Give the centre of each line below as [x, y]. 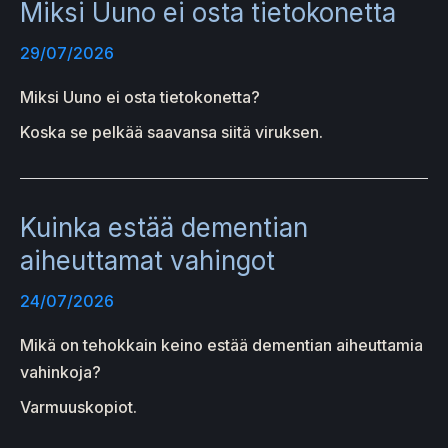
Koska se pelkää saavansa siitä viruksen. [171, 131]
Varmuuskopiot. [78, 407]
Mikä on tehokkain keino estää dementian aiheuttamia [221, 345]
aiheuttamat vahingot [147, 260]
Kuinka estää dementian [164, 227]
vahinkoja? [60, 372]
